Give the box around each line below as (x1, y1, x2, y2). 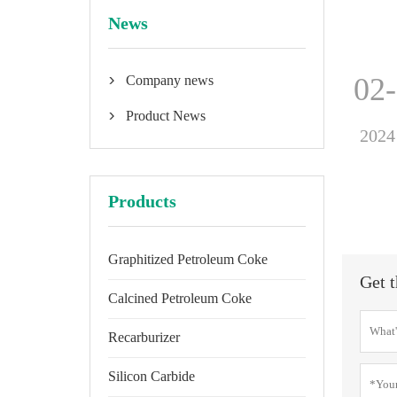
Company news (125, 73, 214, 88)
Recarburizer (107, 330, 180, 345)
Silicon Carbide (107, 369, 195, 384)
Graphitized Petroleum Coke (107, 252, 268, 267)
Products (107, 191, 176, 211)
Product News (125, 108, 206, 123)
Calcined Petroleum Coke (107, 291, 252, 306)
